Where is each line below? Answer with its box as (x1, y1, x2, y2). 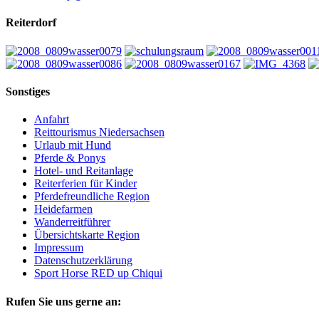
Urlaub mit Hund (34, 139, 111, 152)
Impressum (34, 241, 83, 254)
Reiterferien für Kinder (34, 177, 137, 190)
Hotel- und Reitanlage (34, 164, 133, 177)
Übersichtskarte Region (34, 229, 140, 241)
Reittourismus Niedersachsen (34, 126, 164, 139)
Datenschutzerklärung (34, 254, 132, 267)
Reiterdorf (6, 16, 56, 29)
